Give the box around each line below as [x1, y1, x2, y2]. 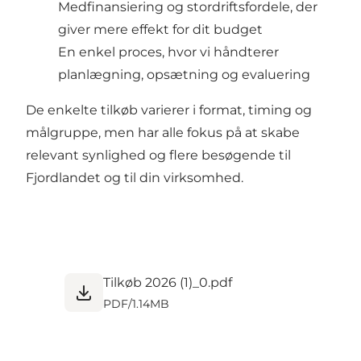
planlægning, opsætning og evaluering [58, 66, 310, 82]
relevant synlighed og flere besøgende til [26, 147, 291, 163]
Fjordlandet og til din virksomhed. [26, 169, 243, 185]
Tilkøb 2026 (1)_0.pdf [102, 274, 232, 290]
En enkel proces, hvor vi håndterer [58, 44, 279, 60]
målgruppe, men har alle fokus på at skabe [26, 124, 300, 140]
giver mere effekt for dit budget [58, 21, 263, 37]
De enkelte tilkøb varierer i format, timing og [26, 102, 312, 118]
